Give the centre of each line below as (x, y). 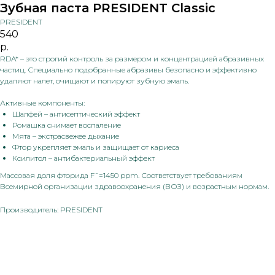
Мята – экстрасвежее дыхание (66, 136)
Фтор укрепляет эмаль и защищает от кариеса (96, 147)
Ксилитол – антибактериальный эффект (83, 158)
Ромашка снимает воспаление (67, 125)
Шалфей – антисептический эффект (76, 114)
